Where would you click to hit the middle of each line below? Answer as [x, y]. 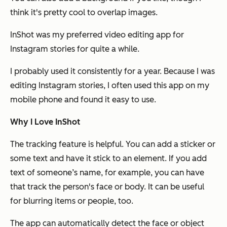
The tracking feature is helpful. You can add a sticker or [113, 144]
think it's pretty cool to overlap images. [84, 13]
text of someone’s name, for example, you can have [107, 173]
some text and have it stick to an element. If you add [108, 159]
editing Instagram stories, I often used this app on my [110, 86]
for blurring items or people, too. [72, 201]
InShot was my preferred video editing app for [97, 35]
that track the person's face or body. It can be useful [107, 187]
